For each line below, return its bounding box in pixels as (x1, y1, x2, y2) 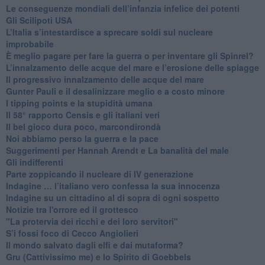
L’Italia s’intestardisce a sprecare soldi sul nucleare (5, 25, 213, 38)
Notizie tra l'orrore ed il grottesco (5, 203, 138, 215)
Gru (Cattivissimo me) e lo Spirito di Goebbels (5, 250, 191, 263)
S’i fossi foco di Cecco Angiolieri (5, 227, 138, 239)
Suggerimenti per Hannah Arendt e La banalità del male (5, 144, 229, 156)
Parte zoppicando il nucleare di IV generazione (5, 167, 193, 180)
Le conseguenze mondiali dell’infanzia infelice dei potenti (5, 2, 240, 14)
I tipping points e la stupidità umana (5, 96, 153, 109)
